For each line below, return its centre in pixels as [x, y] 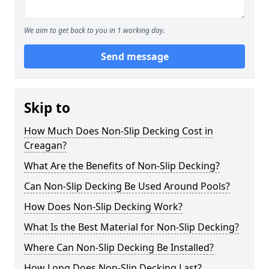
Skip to [47, 108]
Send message [134, 56]
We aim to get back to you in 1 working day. [95, 30]
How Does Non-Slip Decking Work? [103, 207]
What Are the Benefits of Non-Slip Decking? [122, 166]
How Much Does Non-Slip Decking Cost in [119, 131]
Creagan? [45, 145]
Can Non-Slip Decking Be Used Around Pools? [127, 186]
